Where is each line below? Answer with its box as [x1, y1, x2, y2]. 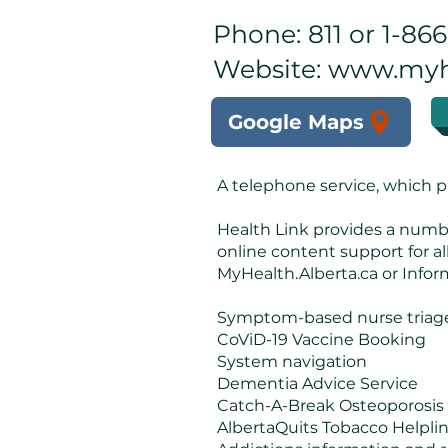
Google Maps [227, 110, 364, 134]
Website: [213, 54, 328, 84]
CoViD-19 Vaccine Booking [217, 330, 426, 349]
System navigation [217, 352, 367, 371]
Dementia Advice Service [217, 374, 418, 393]
